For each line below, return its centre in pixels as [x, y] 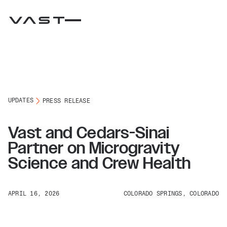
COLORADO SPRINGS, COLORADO [171, 194]
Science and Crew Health [100, 163]
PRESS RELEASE [66, 101]
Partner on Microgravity [94, 148]
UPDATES [21, 101]
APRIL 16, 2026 [34, 194]
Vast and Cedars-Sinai [89, 133]
